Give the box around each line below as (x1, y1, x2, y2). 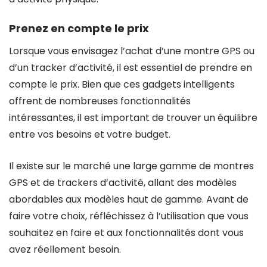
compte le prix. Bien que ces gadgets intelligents (9, 77, 235, 91)
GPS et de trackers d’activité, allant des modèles (9, 176, 237, 190)
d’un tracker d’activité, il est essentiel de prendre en (9, 61, 252, 74)
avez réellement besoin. (9, 243, 121, 256)
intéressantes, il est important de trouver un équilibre (9, 111, 257, 125)
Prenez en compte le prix (9, 21, 149, 36)
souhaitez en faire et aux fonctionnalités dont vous (9, 226, 244, 240)
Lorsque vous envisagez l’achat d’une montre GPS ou (9, 44, 254, 58)
